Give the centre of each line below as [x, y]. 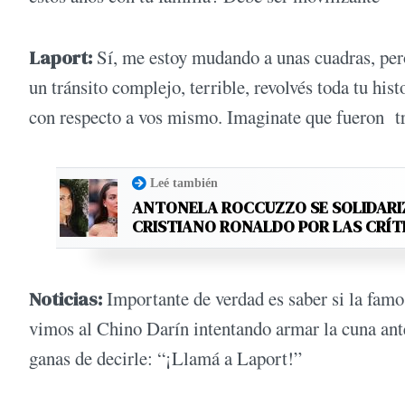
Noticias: [66, 299]
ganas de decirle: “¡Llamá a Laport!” [165, 358]
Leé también [184, 183]
